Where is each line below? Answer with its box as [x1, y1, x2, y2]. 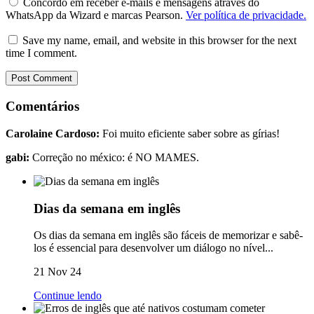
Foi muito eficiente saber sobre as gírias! [100, 127, 280, 139]
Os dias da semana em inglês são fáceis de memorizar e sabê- [34, 229, 303, 242]
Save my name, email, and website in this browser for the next [22, 34, 296, 47]
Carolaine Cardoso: [6, 127, 100, 139]
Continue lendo [34, 289, 102, 302]
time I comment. [6, 47, 77, 60]
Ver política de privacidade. [186, 9, 306, 22]
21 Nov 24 [34, 266, 81, 278]
